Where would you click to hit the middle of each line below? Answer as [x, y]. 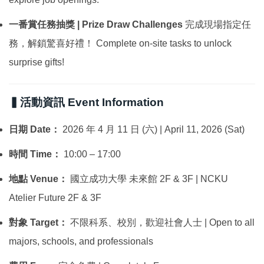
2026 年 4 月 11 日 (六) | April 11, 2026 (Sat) [152, 130]
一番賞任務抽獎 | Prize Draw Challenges [96, 25]
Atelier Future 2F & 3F [55, 198]
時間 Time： [35, 154]
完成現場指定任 [217, 25]
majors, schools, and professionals [81, 242]
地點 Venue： [38, 179]
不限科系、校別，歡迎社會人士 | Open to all [161, 223]
